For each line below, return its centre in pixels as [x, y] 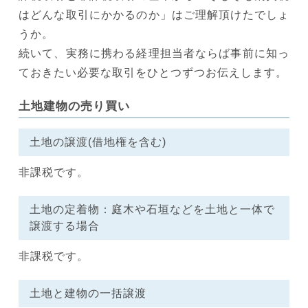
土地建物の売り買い [74, 106]
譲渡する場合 [65, 225]
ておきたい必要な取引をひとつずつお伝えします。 [153, 72]
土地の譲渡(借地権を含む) [98, 142]
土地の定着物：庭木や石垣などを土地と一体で [152, 209]
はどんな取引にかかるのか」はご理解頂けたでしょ [154, 14]
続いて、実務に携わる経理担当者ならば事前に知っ [154, 53]
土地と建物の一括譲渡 [88, 293]
